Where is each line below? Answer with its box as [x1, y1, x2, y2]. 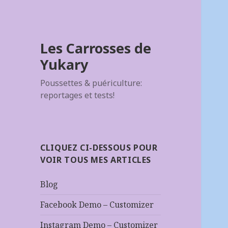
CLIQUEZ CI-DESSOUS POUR [40, 142, 158, 154]
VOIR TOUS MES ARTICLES [40, 154, 152, 166]
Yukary [40, 55, 89, 74]
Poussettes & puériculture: [40, 77, 142, 89]
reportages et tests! [40, 90, 115, 101]
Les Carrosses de [40, 39, 152, 58]
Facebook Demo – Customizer [40, 199, 154, 211]
